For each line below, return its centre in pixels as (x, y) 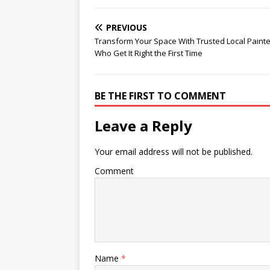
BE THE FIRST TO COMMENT (160, 96)
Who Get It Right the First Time (149, 53)
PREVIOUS (127, 27)
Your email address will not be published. (174, 152)
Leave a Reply (143, 126)
